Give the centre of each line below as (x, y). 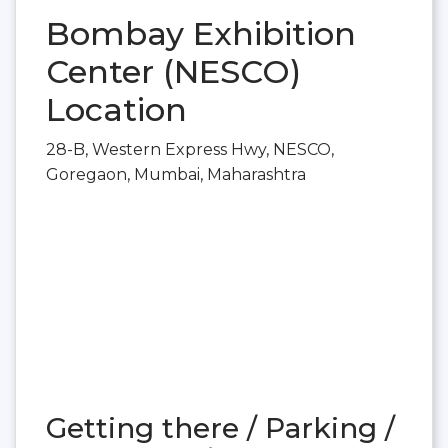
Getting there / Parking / (220, 427)
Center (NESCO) (173, 72)
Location (116, 110)
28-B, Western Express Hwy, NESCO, (190, 150)
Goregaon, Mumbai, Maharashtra (176, 175)
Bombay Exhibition (201, 34)
